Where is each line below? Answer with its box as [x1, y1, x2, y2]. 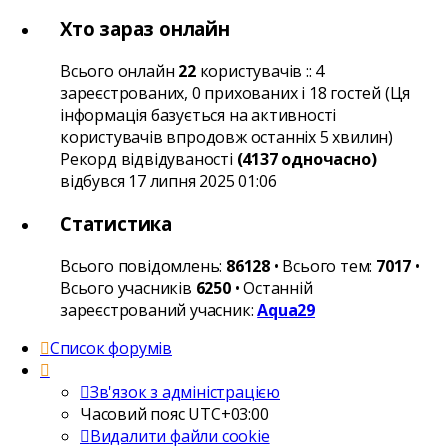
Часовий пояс [80, 402, 189, 425]
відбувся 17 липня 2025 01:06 [60, 170, 277, 193]
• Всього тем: [270, 254, 376, 277]
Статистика [60, 210, 172, 236]
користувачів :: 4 [195, 60, 325, 83]
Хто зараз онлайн [60, 16, 230, 42]
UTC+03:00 [188, 402, 269, 425]
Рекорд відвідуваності [60, 148, 237, 171]
